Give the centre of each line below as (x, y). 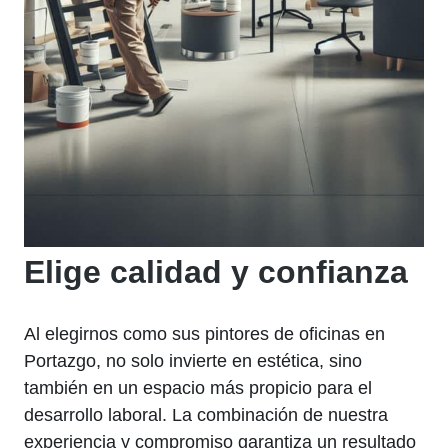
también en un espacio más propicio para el (198, 387)
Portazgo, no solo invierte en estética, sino (193, 360)
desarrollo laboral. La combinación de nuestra (206, 414)
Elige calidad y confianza (216, 271)
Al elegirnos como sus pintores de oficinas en (204, 333)
